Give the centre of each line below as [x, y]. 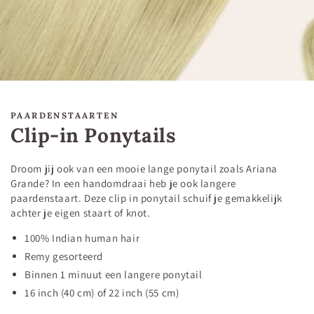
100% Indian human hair [82, 238]
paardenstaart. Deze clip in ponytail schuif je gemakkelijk [146, 198]
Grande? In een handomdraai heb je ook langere [124, 183]
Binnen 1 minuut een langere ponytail [114, 274]
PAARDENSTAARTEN [64, 115]
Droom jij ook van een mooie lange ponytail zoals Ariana [144, 168]
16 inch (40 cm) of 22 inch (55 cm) [103, 292]
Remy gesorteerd [64, 256]
